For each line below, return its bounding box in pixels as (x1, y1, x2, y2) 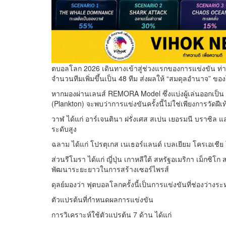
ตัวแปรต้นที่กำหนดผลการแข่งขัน (51, 194, 153, 205)
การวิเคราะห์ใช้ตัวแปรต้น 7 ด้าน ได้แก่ (51, 209, 172, 220)
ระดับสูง (51, 124, 77, 134)
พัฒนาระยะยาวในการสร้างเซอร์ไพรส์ (51, 164, 169, 175)
